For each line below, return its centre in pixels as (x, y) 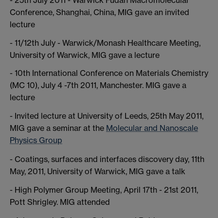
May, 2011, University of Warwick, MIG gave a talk (98, 172)
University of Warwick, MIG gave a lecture (85, 55)
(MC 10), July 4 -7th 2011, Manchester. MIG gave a (98, 85)
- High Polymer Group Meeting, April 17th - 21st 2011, (104, 190)
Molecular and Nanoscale (152, 128)
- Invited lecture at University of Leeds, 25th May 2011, (107, 116)
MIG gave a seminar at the (58, 128)
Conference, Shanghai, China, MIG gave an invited (100, 12)
